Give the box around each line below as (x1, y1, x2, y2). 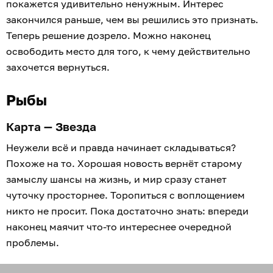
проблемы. (6, 236, 59, 249)
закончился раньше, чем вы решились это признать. (6, 13, 258, 26)
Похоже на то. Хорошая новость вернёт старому (6, 157, 242, 169)
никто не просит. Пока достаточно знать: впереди (6, 205, 249, 217)
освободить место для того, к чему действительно (6, 45, 250, 57)
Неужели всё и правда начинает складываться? (6, 141, 236, 154)
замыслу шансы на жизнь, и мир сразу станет (6, 173, 227, 185)
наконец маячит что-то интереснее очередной (6, 221, 232, 233)
